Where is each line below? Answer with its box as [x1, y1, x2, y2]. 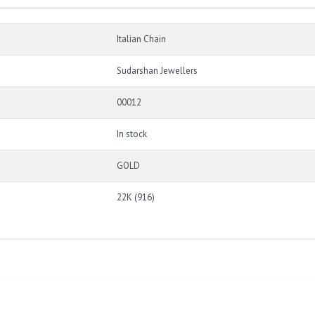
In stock [117, 128, 147, 141]
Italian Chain [117, 33, 166, 46]
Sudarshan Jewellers [117, 65, 198, 77]
